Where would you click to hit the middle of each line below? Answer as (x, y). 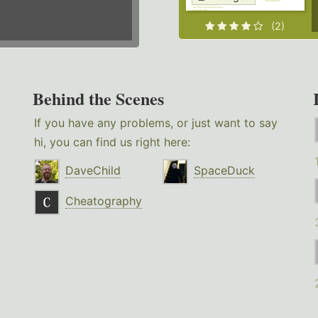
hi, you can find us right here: (113, 142)
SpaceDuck (225, 171)
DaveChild (93, 171)
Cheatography (104, 201)
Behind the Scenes (99, 99)
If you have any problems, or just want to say (156, 123)
